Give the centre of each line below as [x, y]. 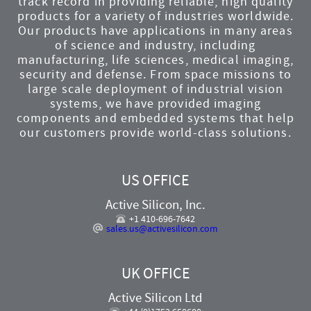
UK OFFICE [155, 273]
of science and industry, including [155, 45]
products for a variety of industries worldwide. [155, 16]
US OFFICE [155, 180]
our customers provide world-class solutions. [155, 133]
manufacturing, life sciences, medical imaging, [155, 60]
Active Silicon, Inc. [155, 204]
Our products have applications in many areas [155, 31]
